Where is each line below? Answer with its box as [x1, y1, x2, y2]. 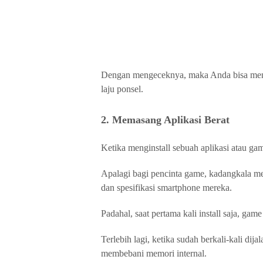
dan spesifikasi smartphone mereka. [101, 183, 232, 193]
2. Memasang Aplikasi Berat [101, 114, 230, 126]
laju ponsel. [101, 84, 143, 94]
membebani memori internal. [101, 248, 207, 258]
